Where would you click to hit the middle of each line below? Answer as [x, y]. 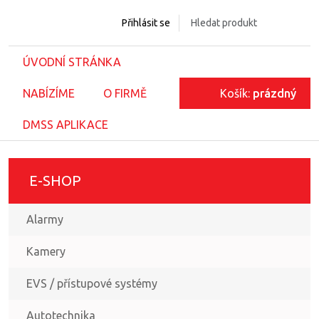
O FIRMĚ [125, 93]
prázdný [274, 93]
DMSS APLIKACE [66, 125]
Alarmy [45, 219]
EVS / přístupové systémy [92, 283]
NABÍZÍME [49, 93]
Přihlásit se [146, 22]
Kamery [46, 251]
